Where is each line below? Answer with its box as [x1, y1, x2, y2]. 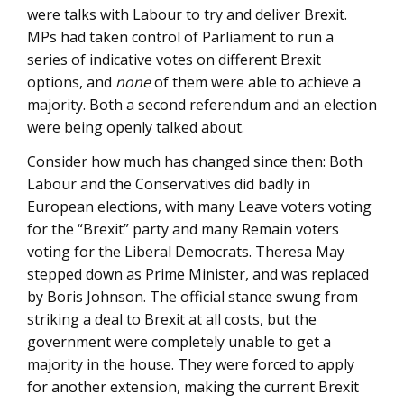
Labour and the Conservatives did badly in [27, 174, 310, 195]
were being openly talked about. [27, 116, 244, 137]
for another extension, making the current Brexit [27, 377, 359, 398]
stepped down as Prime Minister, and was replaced [27, 264, 369, 285]
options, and [27, 71, 115, 92]
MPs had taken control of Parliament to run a [27, 26, 334, 47]
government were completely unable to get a [27, 332, 331, 353]
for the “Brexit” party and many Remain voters [27, 219, 339, 240]
